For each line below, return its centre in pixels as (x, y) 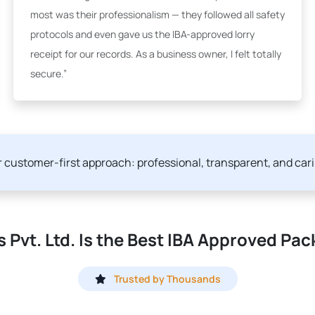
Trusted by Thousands (167, 279)
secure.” (49, 73)
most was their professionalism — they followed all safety (157, 14)
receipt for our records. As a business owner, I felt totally (156, 54)
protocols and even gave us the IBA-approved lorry (142, 34)
